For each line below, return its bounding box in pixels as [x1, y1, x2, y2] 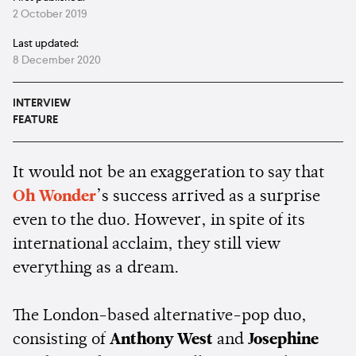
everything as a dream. [13, 260, 183, 277]
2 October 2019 [13, 8, 87, 20]
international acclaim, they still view [13, 236, 281, 253]
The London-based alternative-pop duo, [13, 308, 307, 324]
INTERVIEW [13, 97, 71, 109]
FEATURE [13, 114, 58, 126]
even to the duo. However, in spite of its [13, 212, 305, 229]
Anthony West [110, 331, 213, 348]
